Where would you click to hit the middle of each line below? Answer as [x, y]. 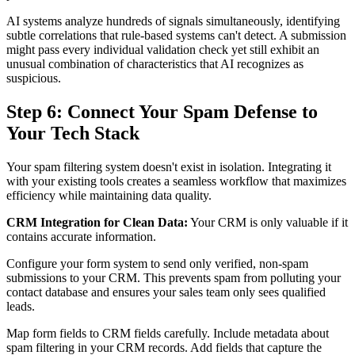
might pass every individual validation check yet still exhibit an [163, 49]
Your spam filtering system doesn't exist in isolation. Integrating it [169, 166]
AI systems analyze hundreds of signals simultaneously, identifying [173, 21]
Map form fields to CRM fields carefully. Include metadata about [168, 333]
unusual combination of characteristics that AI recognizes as [155, 63]
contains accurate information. [81, 236]
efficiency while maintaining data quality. [109, 195]
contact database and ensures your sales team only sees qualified [166, 292]
